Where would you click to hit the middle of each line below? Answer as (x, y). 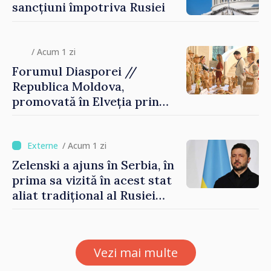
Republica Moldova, (68, 86)
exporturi (41, 131)
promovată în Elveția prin (86, 101)
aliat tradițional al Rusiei (84, 195)
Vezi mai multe (135, 252)
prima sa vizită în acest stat (92, 180)
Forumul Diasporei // (75, 71)
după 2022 (41, 210)
